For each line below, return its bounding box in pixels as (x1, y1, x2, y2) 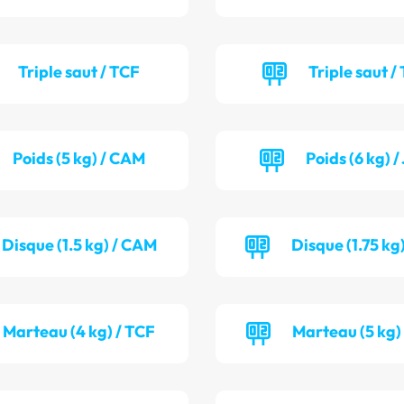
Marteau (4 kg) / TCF (3, 321, 156, 343)
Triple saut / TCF (18, 61, 141, 83)
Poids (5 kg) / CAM (13, 148, 146, 170)
